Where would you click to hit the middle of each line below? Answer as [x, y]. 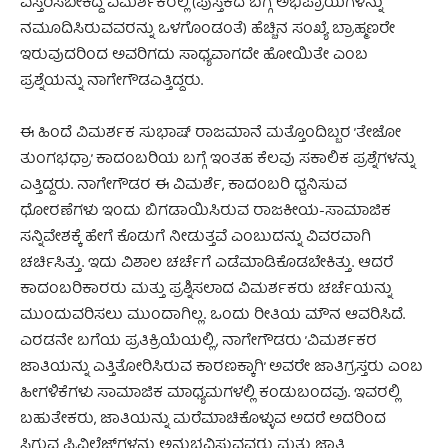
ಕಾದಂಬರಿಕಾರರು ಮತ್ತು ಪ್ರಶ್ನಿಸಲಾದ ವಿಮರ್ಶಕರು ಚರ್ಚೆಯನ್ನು [206, 289]
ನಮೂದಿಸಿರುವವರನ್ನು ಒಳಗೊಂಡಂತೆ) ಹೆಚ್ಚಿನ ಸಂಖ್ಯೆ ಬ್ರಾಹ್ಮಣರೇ [207, 29]
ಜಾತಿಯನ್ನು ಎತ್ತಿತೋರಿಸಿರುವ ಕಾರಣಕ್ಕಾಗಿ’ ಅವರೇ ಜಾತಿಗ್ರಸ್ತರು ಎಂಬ [221, 367]
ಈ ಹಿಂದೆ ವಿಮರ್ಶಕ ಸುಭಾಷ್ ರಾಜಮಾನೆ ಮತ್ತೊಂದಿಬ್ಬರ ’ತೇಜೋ [210, 133]
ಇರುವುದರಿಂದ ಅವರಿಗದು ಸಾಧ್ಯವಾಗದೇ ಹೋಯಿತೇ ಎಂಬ [194, 55]
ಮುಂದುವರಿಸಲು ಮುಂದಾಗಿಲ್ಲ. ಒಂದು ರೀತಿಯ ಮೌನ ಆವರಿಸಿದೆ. [212, 315]
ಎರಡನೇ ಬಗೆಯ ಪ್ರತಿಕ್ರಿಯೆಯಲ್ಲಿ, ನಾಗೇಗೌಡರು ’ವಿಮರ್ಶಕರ [198, 341]
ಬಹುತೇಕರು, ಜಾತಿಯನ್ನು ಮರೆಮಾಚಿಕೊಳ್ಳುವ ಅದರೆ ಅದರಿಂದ [203, 419]
